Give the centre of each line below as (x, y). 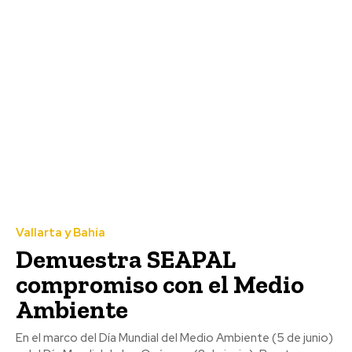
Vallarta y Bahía (60, 233)
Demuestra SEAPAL (126, 260)
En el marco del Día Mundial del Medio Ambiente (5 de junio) (174, 338)
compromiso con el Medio (160, 285)
